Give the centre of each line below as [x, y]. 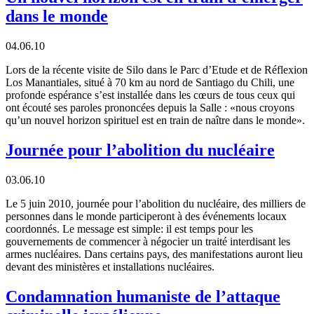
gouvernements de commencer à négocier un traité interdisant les [148, 241]
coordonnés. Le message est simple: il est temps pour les [129, 228]
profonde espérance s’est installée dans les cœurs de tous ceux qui [150, 95]
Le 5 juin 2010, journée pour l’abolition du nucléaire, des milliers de [156, 203]
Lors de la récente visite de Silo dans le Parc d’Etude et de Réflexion [157, 69]
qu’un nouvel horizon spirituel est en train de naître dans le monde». [155, 120]
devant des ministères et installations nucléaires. [110, 266]
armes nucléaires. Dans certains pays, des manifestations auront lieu [154, 254]
